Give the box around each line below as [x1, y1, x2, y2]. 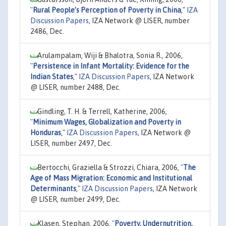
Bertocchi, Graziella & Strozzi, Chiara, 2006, [37, 163, 181, 172]
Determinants [30, 184, 76, 193]
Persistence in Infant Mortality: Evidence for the [33, 62, 189, 70]
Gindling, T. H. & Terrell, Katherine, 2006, [37, 107, 167, 116]
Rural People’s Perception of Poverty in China [33, 6, 181, 14]
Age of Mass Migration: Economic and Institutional [30, 174, 192, 182]
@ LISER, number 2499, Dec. [30, 195, 121, 203]
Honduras [30, 128, 61, 137]
